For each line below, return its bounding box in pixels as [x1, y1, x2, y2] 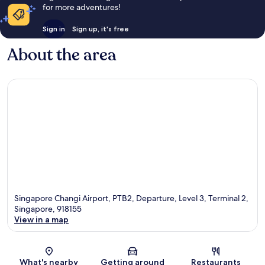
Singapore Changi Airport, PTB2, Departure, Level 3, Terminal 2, [14, 193, 248, 204]
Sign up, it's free [72, 24, 129, 33]
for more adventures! [42, 1, 121, 12]
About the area [7, 43, 117, 66]
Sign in [42, 24, 65, 33]
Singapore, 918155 [14, 203, 82, 215]
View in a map [14, 214, 69, 225]
